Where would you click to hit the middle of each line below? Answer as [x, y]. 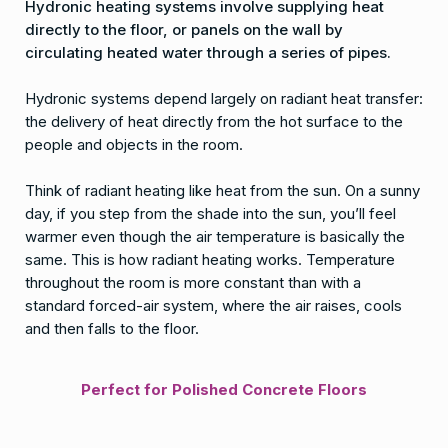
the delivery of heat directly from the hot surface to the [214, 121]
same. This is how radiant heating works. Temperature [210, 259]
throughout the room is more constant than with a [193, 282]
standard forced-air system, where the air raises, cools [213, 305]
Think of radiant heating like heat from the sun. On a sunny [222, 190]
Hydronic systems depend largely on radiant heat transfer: [224, 98]
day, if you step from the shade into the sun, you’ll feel [210, 213]
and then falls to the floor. [112, 328]
